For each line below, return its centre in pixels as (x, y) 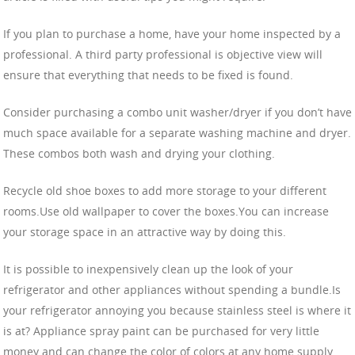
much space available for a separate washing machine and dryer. (177, 132)
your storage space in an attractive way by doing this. (145, 231)
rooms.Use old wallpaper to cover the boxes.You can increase (166, 211)
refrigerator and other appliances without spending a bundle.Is (172, 289)
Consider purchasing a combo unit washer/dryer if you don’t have (177, 112)
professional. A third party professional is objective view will (163, 54)
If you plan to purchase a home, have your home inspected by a (172, 33)
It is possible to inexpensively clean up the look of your (148, 269)
